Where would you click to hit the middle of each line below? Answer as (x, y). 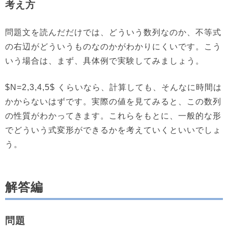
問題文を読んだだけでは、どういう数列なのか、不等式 (113, 32)
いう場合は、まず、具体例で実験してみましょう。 (105, 61)
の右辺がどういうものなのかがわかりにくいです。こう (113, 47)
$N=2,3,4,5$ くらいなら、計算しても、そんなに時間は (113, 87)
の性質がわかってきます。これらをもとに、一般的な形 (113, 116)
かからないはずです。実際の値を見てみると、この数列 (113, 102)
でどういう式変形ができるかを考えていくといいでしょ (113, 130)
